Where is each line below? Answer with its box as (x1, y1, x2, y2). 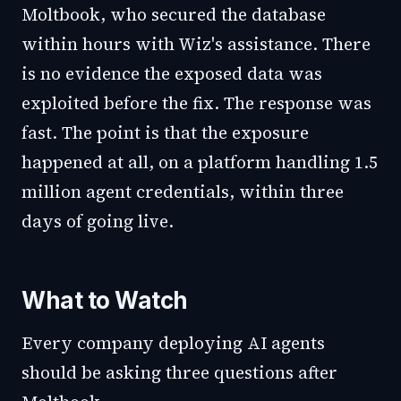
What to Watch (21, 286, 188, 314)
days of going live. (21, 209, 174, 233)
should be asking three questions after (21, 361, 337, 384)
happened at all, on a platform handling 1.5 (21, 150, 378, 174)
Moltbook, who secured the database (21, 3, 326, 26)
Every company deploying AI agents (21, 331, 325, 354)
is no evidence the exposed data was (21, 62, 322, 85)
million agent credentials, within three (21, 180, 344, 203)
